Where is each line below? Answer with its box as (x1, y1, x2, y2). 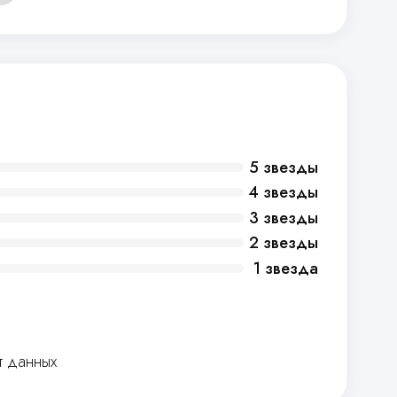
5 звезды (249, 155, 318, 179)
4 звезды (248, 181, 318, 205)
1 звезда (253, 257, 318, 281)
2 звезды (249, 231, 318, 255)
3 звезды (249, 206, 318, 230)
